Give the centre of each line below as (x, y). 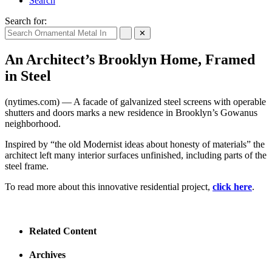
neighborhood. (33, 123)
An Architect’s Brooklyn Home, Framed (130, 59)
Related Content (63, 231)
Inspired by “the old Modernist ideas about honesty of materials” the (135, 144)
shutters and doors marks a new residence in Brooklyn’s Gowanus (131, 112)
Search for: (26, 21)
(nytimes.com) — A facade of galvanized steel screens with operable (135, 101)
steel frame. (27, 166)
